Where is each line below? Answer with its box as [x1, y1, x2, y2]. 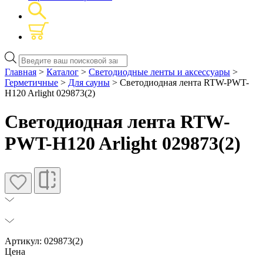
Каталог [46, 66, 79, 77]
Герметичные [5, 77, 58, 87]
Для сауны [68, 77, 110, 87]
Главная [5, 66, 36, 77]
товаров [18, 62, 50, 72]
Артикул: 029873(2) [5, 235, 83, 246]
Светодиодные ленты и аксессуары [89, 66, 230, 77]
